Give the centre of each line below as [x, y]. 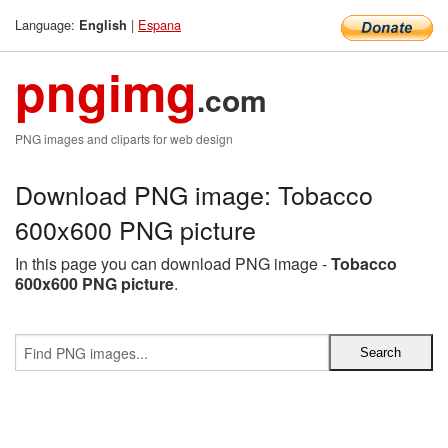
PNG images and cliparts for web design [124, 138]
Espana [159, 24]
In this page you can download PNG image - [173, 263]
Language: [47, 24]
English [103, 25]
